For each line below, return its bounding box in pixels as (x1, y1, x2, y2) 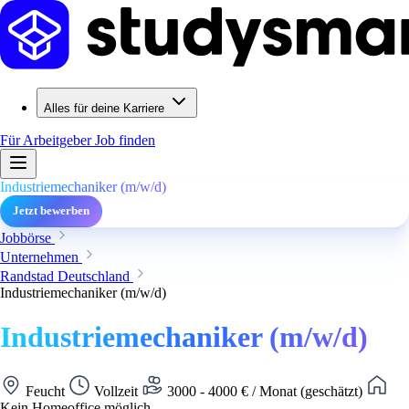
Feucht (22, 383, 68, 399)
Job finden (95, 132, 155, 148)
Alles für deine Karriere (44, 101, 164, 115)
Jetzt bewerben (13, 204, 89, 217)
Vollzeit (90, 383, 142, 399)
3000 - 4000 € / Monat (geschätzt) (163, 383, 366, 399)
